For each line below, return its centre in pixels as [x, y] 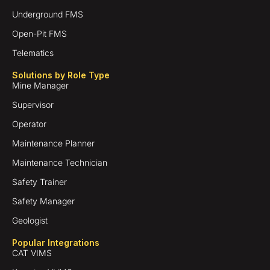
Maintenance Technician [60, 162]
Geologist [30, 220]
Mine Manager [40, 85]
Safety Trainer [39, 181]
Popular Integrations [56, 242]
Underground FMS [48, 14]
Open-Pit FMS [39, 33]
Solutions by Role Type [61, 75]
